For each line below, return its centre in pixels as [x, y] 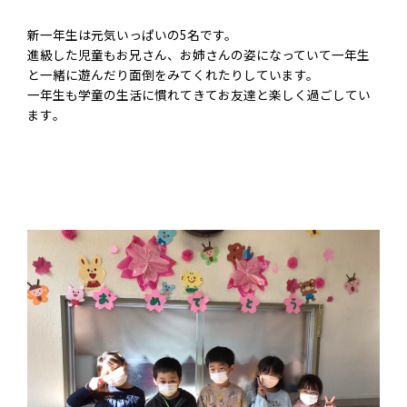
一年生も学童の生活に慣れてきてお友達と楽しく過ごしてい [199, 94]
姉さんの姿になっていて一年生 [281, 55]
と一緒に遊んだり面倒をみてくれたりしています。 [173, 74]
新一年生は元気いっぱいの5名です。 [132, 35]
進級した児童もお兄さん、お [110, 55]
